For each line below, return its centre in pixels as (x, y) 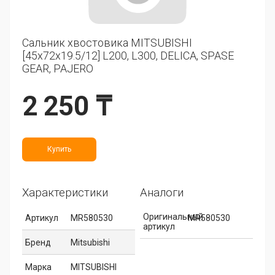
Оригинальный (173, 216)
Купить (59, 149)
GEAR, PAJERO (58, 68)
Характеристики (65, 192)
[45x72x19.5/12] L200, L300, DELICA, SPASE (128, 55)
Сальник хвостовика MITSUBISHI (107, 42)
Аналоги (161, 192)
